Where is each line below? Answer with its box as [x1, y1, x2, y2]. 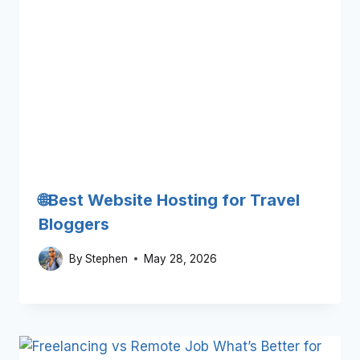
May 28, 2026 [144, 252, 218, 265]
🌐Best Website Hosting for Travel [39, 190, 300, 210]
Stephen [85, 252, 129, 265]
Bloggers [39, 214, 109, 234]
